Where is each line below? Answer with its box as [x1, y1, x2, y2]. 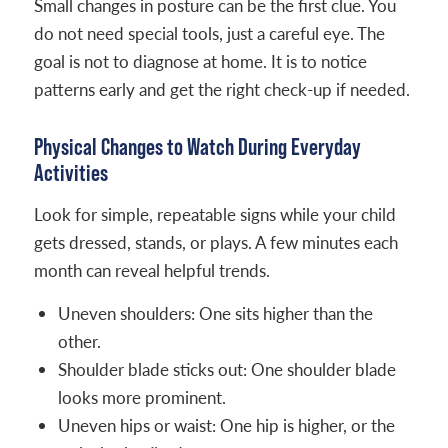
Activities [33, 159, 108, 186]
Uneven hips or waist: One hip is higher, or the [57, 414, 395, 437]
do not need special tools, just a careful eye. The [33, 22, 385, 45]
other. [57, 330, 101, 353]
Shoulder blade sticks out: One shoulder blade [57, 358, 396, 381]
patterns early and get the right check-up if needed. [33, 78, 410, 101]
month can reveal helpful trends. [33, 259, 270, 282]
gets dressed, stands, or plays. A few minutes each [33, 231, 398, 254]
